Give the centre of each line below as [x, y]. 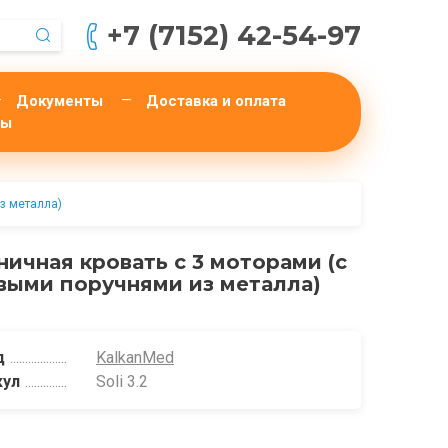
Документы [59, 101]
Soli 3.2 [121, 381]
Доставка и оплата [215, 101]
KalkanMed [134, 357]
